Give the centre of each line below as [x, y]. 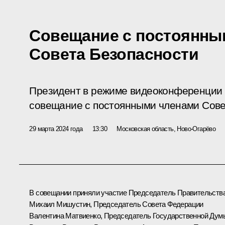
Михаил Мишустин [60, 204]
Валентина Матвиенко [65, 215]
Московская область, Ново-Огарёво [166, 129]
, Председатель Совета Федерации [147, 204]
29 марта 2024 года [56, 129]
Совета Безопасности [114, 54]
